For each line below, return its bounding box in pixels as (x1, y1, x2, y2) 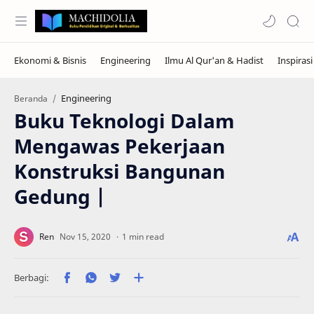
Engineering (61, 92, 111, 104)
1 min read (122, 231, 164, 243)
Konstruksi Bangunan (14, 158, 225, 184)
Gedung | (14, 183, 106, 210)
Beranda (14, 93, 48, 104)
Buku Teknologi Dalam (14, 107, 235, 134)
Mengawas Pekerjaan (14, 132, 225, 159)
